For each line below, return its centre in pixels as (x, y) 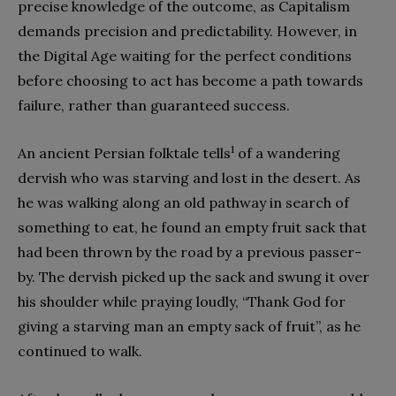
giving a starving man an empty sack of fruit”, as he (189, 326)
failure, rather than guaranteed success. (154, 105)
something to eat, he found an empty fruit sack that (192, 227)
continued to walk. (80, 350)
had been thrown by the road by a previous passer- (190, 251)
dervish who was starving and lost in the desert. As (189, 177)
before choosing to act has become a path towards (190, 80)
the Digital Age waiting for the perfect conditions (185, 55)
